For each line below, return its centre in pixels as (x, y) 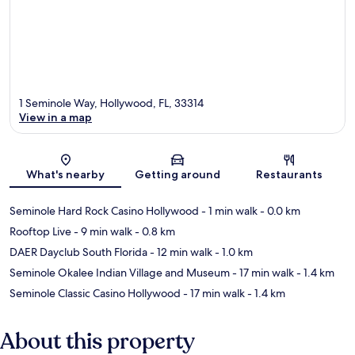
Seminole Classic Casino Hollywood (95, 293)
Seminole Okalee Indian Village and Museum (120, 272)
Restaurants (290, 174)
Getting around (177, 174)
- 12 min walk (180, 252)
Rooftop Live (40, 231)
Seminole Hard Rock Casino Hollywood (104, 210)
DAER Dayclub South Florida (78, 252)
